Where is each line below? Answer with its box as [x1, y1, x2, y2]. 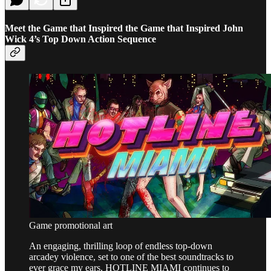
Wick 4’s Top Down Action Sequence [5, 33, 156, 44]
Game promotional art [29, 220, 113, 230]
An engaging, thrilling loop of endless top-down [29, 240, 212, 251]
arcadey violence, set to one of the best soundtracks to [29, 251, 233, 262]
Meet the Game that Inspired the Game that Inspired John [5, 22, 243, 33]
